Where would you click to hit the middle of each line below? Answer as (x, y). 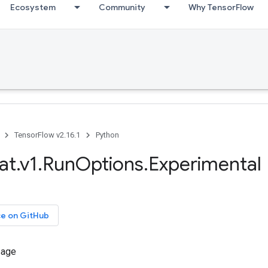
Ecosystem (33, 7)
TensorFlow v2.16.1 (47, 135)
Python (107, 135)
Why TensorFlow (221, 7)
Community (122, 7)
